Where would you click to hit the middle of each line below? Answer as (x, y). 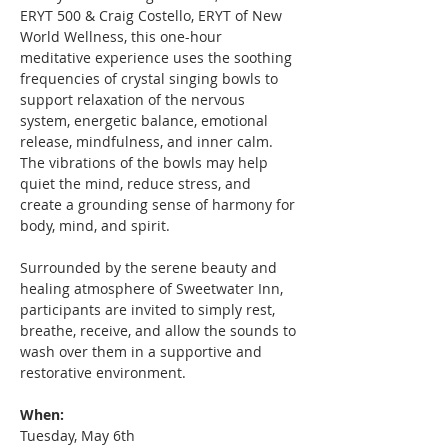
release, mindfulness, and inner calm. (148, 141)
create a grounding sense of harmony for (159, 204)
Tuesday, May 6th (77, 435)
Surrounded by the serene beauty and (150, 267)
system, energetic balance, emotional (146, 120)
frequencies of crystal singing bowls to (151, 78)
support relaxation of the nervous (134, 99)
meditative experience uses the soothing (158, 57)
